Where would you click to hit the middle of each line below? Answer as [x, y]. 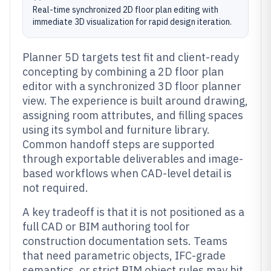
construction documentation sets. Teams [125, 241]
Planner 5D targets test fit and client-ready [131, 57]
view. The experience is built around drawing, [135, 101]
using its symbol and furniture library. [116, 130]
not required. [55, 188]
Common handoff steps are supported [119, 144]
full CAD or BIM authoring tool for [106, 227]
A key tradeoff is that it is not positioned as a [133, 212]
